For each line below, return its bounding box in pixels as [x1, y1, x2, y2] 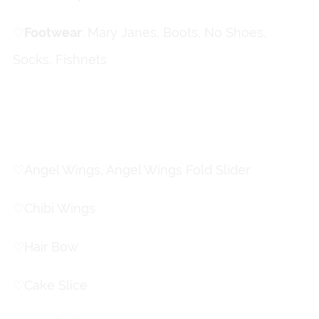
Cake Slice [23, 278, 88, 293]
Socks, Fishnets [12, 52, 107, 68]
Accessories [101, 122, 218, 147]
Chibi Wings [23, 201, 95, 216]
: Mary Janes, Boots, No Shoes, [81, 25, 266, 41]
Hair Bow [23, 239, 78, 255]
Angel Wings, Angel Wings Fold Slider [23, 162, 250, 178]
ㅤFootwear [23, 25, 82, 41]
